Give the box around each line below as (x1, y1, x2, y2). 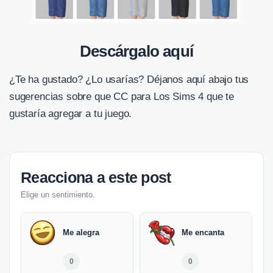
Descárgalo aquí (79, 42, 194, 61)
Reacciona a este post (21, 169, 171, 186)
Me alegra (63, 228, 99, 238)
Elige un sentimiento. (21, 190, 95, 200)
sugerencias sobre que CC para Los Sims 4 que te (9, 91, 235, 103)
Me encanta (182, 228, 224, 238)
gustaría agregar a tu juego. (9, 108, 132, 120)
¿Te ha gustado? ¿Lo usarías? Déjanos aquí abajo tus (9, 74, 249, 86)
